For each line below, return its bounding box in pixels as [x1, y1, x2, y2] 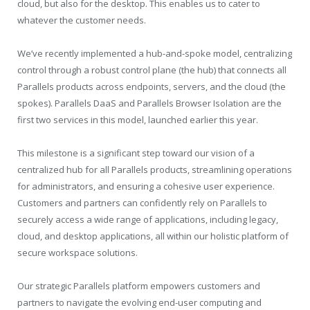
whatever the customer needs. [17, 13, 146, 26]
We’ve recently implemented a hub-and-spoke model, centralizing [17, 47, 292, 60]
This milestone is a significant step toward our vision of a [17, 147, 255, 160]
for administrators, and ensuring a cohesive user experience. [17, 180, 275, 193]
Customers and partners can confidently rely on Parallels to [17, 197, 267, 210]
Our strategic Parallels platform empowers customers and [17, 280, 260, 293]
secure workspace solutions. [17, 246, 138, 259]
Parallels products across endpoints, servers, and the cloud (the [17, 80, 286, 93]
